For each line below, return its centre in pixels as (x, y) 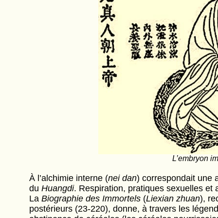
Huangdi (57, 188)
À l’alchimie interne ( (68, 178)
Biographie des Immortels (91, 199)
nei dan (122, 178)
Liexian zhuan (173, 199)
